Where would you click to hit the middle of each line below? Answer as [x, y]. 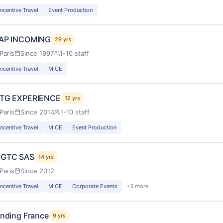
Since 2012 [37, 170]
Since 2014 [37, 112]
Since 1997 [37, 53]
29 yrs [63, 39]
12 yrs [72, 98]
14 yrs [46, 157]
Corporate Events [95, 186]
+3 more [137, 186]
